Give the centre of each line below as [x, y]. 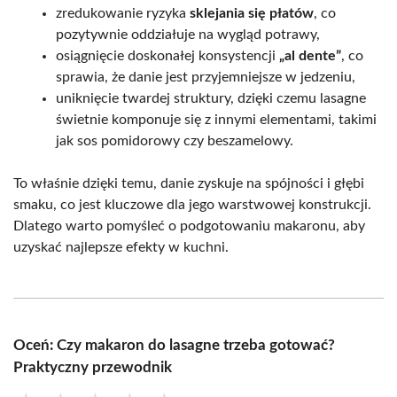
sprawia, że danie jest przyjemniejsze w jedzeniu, [206, 77]
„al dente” [310, 55]
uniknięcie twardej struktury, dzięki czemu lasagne [211, 98]
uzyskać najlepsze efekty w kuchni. [121, 247]
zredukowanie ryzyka [123, 13]
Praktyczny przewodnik [93, 367]
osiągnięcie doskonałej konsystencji [167, 55]
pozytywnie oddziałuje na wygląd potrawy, [188, 34]
